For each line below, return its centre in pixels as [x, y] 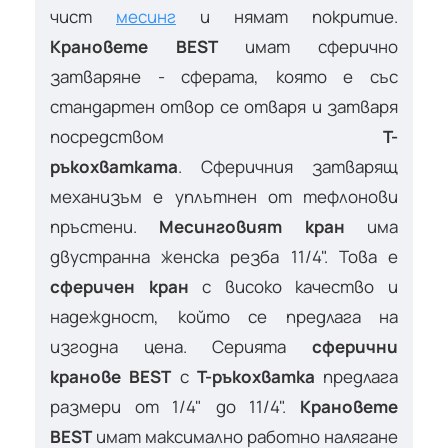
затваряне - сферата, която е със [224, 76]
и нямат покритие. [287, 16]
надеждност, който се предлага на [224, 316]
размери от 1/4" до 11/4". [175, 406]
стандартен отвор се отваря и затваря [224, 106]
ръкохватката [114, 166]
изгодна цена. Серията [181, 346]
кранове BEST [111, 376]
